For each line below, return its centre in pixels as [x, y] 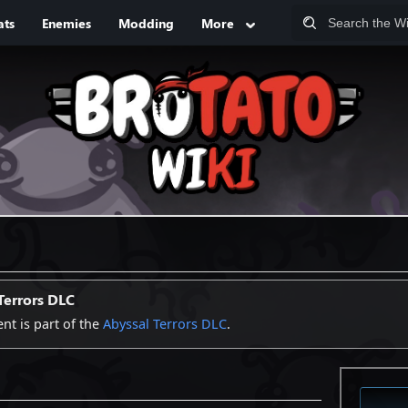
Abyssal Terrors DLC [165, 323]
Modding [146, 23]
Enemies [66, 23]
